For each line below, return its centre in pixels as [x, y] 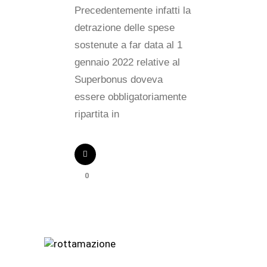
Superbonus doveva [119, 80]
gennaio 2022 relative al [127, 62]
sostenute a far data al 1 [128, 45]
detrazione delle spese [125, 28]
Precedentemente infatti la [133, 10]
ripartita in [97, 114]
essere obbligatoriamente [131, 97]
